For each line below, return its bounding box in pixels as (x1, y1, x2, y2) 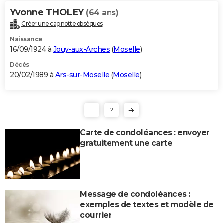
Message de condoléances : (80, 189, 190, 199)
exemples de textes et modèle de (80, 199, 214, 209)
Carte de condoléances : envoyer (80, 127, 210, 137)
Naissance (10, 35, 42, 43)
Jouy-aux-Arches (53, 44, 110, 54)
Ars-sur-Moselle (55, 70, 109, 79)
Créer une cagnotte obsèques (21, 19, 103, 27)
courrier (80, 210, 111, 220)
